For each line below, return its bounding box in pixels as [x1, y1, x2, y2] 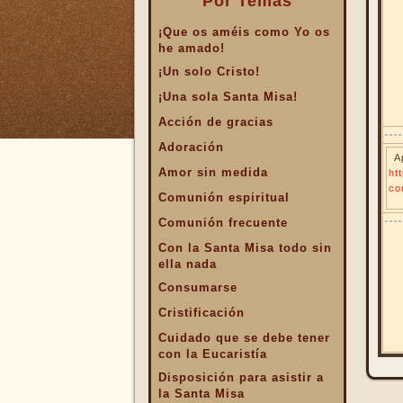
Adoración [157, 140, 224, 154]
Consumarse [157, 281, 237, 294]
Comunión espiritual [157, 191, 290, 204]
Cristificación [157, 306, 245, 319]
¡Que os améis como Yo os [157, 25, 330, 39]
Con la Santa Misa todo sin [157, 241, 332, 255]
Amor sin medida [157, 166, 268, 179]
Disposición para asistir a [157, 371, 324, 384]
